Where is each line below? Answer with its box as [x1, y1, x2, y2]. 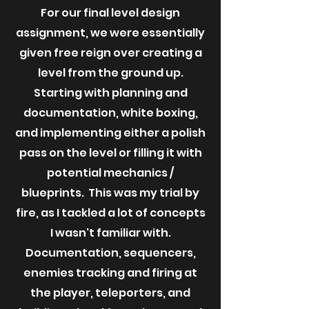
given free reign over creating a [19, 45, 202, 61]
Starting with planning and [33, 85, 188, 101]
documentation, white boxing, [23, 105, 198, 121]
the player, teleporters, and [30, 285, 190, 301]
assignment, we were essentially [16, 25, 205, 41]
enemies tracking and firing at [23, 265, 197, 281]
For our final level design [41, 5, 180, 21]
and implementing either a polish [15, 125, 206, 141]
